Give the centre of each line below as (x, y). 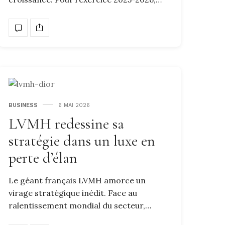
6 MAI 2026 (74, 105)
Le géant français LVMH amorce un (77, 180)
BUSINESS (23, 105)
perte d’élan (43, 158)
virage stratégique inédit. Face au (73, 193)
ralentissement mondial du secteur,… (80, 205)
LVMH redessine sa (66, 124)
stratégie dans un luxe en (82, 141)
